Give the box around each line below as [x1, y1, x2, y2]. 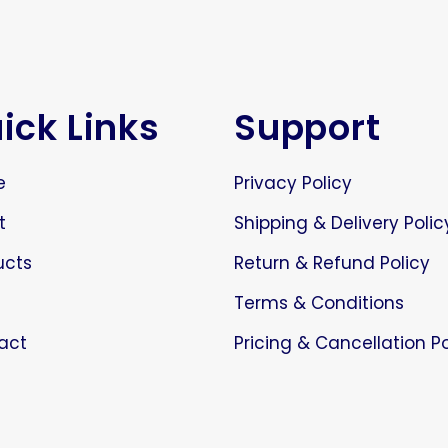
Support [234, 102, 381, 152]
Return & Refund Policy [234, 250, 430, 275]
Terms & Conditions [234, 290, 404, 315]
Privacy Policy [234, 170, 352, 195]
